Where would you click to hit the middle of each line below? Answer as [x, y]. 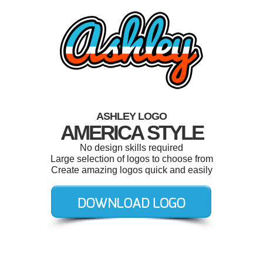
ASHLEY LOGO [131, 116]
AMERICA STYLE [131, 132]
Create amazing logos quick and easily [131, 170]
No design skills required [131, 148]
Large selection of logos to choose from [131, 159]
